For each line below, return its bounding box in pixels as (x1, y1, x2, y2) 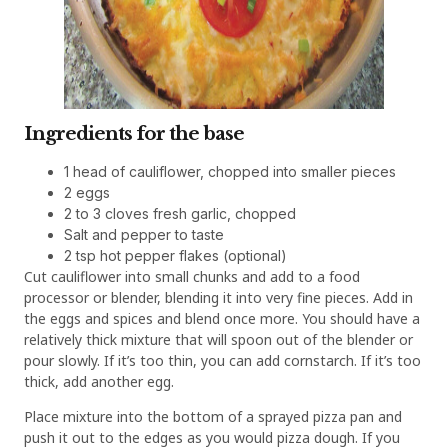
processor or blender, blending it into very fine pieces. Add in (24, 287, 413, 307)
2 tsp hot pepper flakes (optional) (64, 246, 287, 264)
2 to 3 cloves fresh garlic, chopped (64, 204, 296, 222)
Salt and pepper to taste (64, 225, 224, 243)
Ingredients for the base (24, 121, 244, 145)
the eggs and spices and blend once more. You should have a (24, 308, 420, 328)
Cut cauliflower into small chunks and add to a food (24, 266, 360, 286)
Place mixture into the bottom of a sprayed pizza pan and (24, 407, 402, 427)
